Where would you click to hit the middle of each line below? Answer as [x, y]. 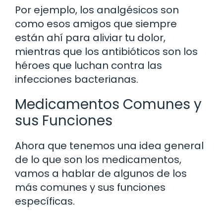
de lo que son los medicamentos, [98, 159]
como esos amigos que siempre [96, 24]
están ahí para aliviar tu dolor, [90, 37]
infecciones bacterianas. [77, 79]
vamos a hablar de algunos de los [101, 173]
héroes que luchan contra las [88, 65]
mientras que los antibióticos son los [106, 51]
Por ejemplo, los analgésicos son [97, 10]
